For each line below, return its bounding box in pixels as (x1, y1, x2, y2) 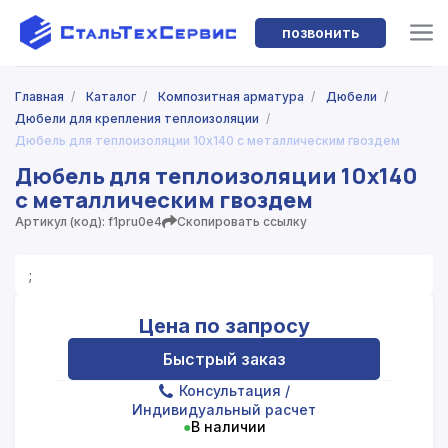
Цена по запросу (138, 313, 310, 338)
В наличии (190, 417, 266, 435)
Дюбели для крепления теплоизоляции (15, 111, 259, 127)
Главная (15, 89, 64, 105)
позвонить (281, 23, 359, 41)
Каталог (86, 89, 136, 105)
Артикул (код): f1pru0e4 (15, 213, 162, 229)
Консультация (178, 381, 281, 399)
